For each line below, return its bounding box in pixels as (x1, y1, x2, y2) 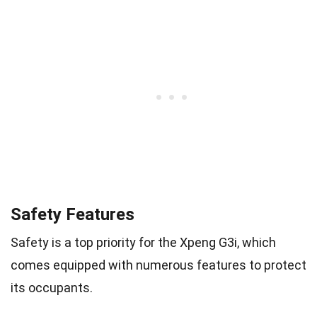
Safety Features (11, 204, 134, 224)
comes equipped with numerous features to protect (11, 257, 306, 272)
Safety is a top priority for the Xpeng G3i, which (11, 234, 276, 250)
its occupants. (11, 279, 93, 295)
